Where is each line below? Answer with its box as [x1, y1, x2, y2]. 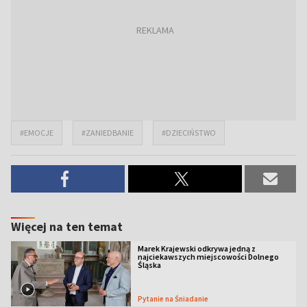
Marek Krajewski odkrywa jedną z [137, 243, 256, 254]
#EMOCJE [20, 127, 53, 138]
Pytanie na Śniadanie [142, 293, 208, 304]
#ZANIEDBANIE [82, 127, 134, 138]
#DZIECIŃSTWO [162, 127, 216, 138]
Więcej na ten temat [11, 219, 123, 234]
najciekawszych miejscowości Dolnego [137, 251, 279, 262]
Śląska [137, 260, 161, 270]
